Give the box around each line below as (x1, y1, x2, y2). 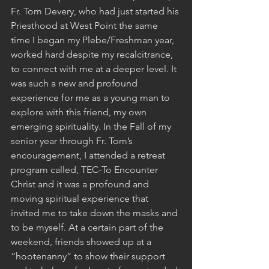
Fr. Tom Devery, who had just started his (11, 5, 181, 17)
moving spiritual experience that (11, 192, 151, 204)
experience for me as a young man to (11, 91, 172, 103)
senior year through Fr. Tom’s (11, 134, 135, 147)
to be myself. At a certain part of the (11, 221, 166, 233)
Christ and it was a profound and (11, 178, 151, 190)
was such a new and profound (11, 77, 140, 89)
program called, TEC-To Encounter (11, 163, 160, 175)
